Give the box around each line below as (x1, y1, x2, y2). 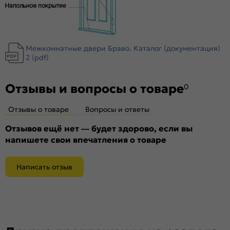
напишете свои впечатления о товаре (5, 134, 166, 145)
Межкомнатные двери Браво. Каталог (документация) (26, 43, 220, 53)
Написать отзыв (16, 162, 72, 172)
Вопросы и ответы (85, 104, 149, 114)
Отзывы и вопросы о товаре (5, 81, 184, 97)
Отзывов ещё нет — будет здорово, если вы (5, 123, 193, 133)
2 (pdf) (26, 52, 49, 62)
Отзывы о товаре (8, 104, 69, 114)
